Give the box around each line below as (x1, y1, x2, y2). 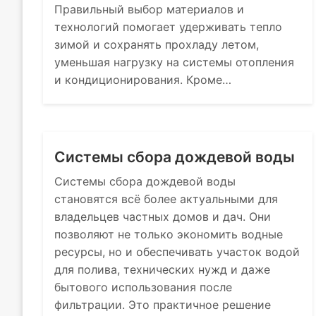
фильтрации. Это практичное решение (54, 298, 272, 312)
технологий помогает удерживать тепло (54, 20, 283, 34)
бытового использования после (54, 280, 233, 294)
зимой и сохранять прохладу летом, (54, 37, 260, 51)
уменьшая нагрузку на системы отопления (54, 55, 295, 69)
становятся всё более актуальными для (54, 192, 279, 206)
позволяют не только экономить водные (54, 227, 284, 241)
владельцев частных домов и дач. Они (54, 209, 272, 224)
